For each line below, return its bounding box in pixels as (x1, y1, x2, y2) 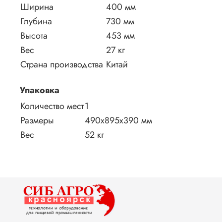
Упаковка (20, 83, 59, 97)
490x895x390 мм (85, 113, 152, 127)
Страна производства (20, 57, 103, 71)
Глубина (20, 14, 52, 28)
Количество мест (20, 99, 84, 112)
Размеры (20, 113, 54, 127)
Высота (20, 29, 48, 42)
